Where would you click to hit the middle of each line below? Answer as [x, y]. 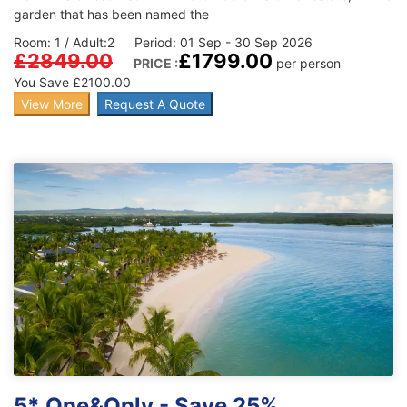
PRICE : [145, 63]
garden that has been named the [111, 14]
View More [52, 104]
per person [308, 63]
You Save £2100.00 [72, 82]
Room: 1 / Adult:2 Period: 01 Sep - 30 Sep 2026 [163, 42]
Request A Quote [155, 104]
